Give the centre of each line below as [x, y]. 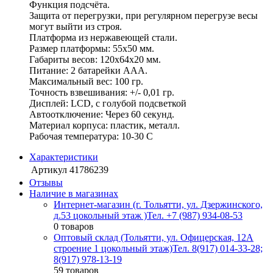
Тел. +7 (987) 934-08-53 [195, 216]
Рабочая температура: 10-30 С [91, 136]
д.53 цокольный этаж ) [100, 216]
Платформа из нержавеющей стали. [103, 38]
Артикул [49, 170]
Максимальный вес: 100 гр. [86, 82]
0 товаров [74, 227]
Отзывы [46, 183]
